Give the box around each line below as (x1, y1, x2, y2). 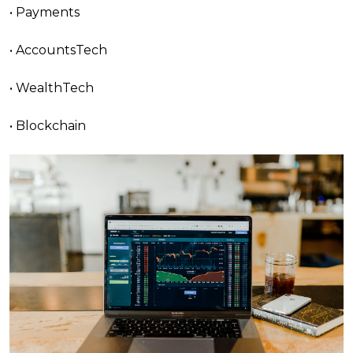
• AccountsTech (9, 43, 107, 58)
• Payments (9, 5, 80, 20)
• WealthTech (9, 80, 94, 95)
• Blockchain (9, 118, 86, 133)
